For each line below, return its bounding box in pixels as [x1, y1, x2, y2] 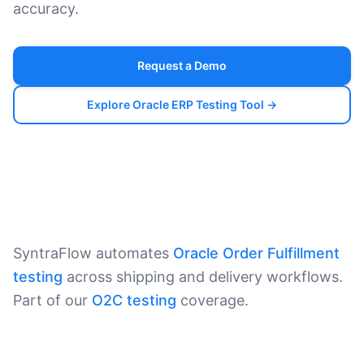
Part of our [13, 292, 92, 309]
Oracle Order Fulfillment [173, 245, 340, 262]
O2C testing [92, 292, 176, 309]
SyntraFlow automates [13, 245, 173, 262]
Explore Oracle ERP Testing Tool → [87, 97, 277, 111]
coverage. [176, 292, 249, 309]
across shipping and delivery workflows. [63, 268, 343, 285]
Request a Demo [137, 58, 227, 72]
